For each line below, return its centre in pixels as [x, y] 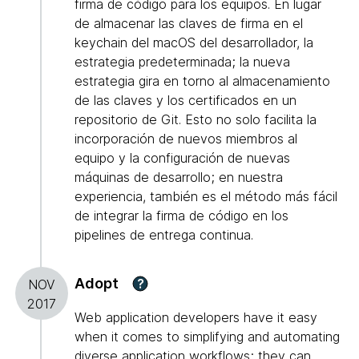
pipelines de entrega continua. [164, 235]
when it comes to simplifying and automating [207, 337]
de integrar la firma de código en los [182, 216]
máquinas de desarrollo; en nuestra [179, 177]
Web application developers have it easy [196, 318]
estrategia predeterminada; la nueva [182, 62]
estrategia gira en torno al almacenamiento [202, 81]
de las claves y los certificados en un [186, 101]
